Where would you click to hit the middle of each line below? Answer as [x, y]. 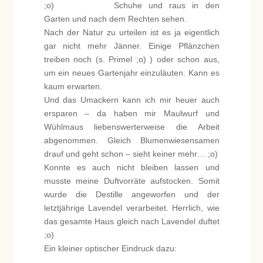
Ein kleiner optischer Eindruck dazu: [110, 248]
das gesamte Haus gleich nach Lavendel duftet [131, 221]
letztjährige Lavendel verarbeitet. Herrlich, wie [131, 208]
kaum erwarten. [73, 86]
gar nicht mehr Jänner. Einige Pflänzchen [131, 46]
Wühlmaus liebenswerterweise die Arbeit [131, 127]
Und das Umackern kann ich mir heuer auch [131, 100]
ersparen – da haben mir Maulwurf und [131, 113]
